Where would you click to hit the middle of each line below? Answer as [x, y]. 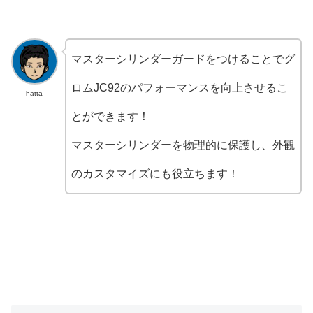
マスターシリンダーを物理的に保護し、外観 [183, 145]
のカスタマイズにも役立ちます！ [155, 173]
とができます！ [110, 116]
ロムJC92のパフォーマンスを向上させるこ [179, 87]
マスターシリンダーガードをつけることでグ [183, 59]
